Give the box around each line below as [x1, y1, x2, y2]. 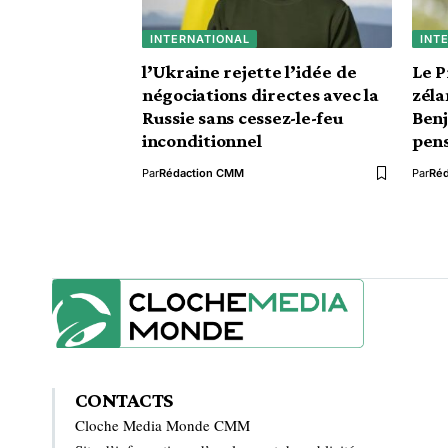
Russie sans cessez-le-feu [142, 107, 344, 128]
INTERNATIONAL [149, 31, 250, 46]
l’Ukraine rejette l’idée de [142, 61, 358, 82]
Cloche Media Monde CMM [75, 414, 250, 435]
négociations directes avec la [142, 84, 379, 105]
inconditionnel [142, 130, 262, 151]
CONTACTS [75, 387, 173, 412]
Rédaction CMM [159, 166, 244, 180]
